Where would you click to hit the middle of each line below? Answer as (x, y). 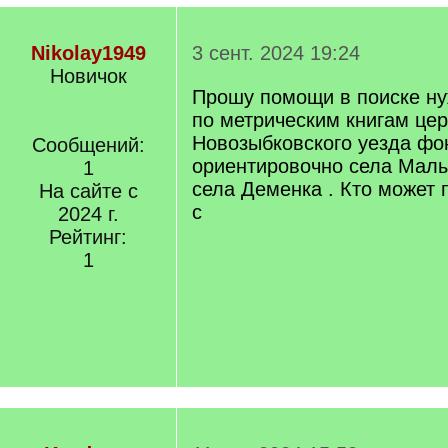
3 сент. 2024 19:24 (276, 53)
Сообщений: (88, 145)
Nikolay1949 (88, 53)
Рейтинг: (88, 237)
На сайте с (88, 191)
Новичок (88, 76)
